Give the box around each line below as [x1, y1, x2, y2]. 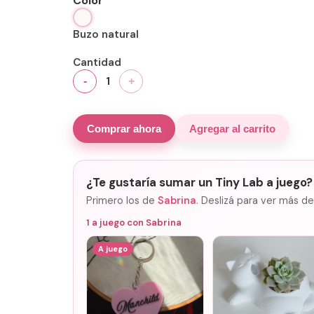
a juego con [90, 216, 146, 228]
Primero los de [86, 193, 158, 207]
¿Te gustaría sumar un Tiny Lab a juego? [86, 174, 313, 190]
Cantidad [73, 55, 121, 69]
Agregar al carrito [189, 122, 275, 135]
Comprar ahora [87, 122, 161, 135]
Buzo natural [73, 27, 139, 41]
